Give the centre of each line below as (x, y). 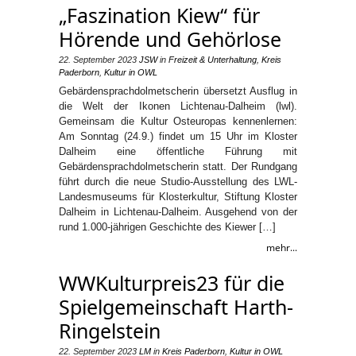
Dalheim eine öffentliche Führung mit (178, 151)
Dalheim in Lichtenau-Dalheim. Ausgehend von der (178, 212)
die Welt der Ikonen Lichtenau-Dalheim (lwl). (178, 106)
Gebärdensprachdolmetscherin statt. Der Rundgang (178, 166)
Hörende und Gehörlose (170, 39)
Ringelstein (110, 331)
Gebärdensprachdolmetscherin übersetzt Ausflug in (178, 91)
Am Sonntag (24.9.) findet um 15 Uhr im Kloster (178, 136)
